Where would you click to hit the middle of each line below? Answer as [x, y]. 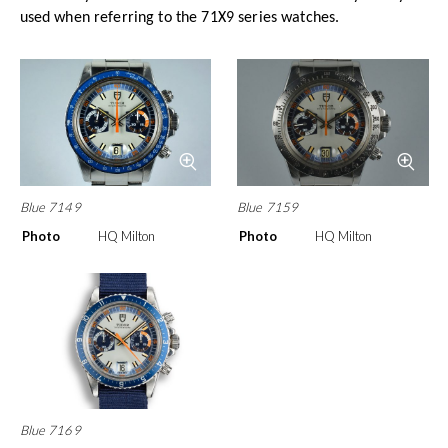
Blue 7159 [268, 206]
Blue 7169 [50, 429]
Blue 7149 [50, 206]
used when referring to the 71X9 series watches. [179, 18]
